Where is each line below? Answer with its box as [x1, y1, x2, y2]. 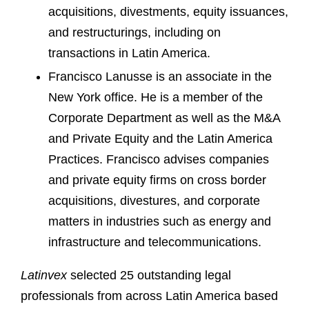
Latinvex [21, 268, 67, 283]
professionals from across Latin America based [21, 289, 278, 303]
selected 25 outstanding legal [67, 268, 231, 283]
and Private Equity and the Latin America [48, 132, 272, 146]
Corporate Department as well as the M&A [48, 111, 280, 126]
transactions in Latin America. [48, 46, 210, 60]
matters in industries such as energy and [48, 215, 271, 229]
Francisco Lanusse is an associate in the [48, 70, 272, 84]
